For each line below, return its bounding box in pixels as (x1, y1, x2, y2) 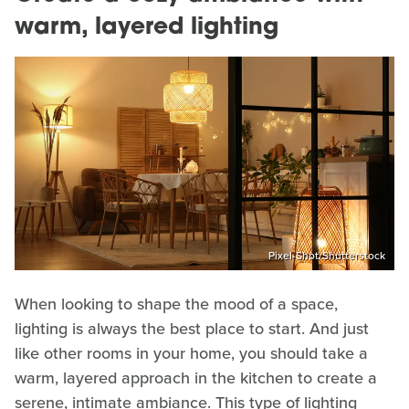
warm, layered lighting (15, 16, 278, 40)
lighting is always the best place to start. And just (15, 316, 369, 341)
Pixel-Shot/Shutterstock (268, 246, 385, 264)
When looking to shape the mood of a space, (15, 291, 338, 316)
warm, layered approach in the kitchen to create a (15, 365, 377, 390)
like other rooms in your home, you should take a (15, 341, 368, 365)
